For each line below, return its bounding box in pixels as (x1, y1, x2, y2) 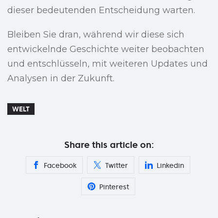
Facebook (44, 161, 76, 170)
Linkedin (157, 161, 184, 170)
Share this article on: (64, 139, 154, 151)
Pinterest (99, 182, 129, 192)
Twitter (105, 161, 128, 170)
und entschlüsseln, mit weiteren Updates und (7, 58, 208, 70)
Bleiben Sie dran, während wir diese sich (7, 29, 184, 40)
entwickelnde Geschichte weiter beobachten (7, 44, 204, 55)
